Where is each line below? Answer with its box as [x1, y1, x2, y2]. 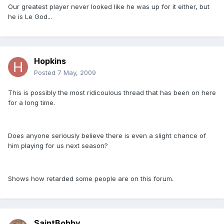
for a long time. [8, 98, 55, 107]
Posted [34, 68, 57, 77]
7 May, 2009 [57, 68, 96, 77]
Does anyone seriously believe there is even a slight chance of [8, 131, 206, 140]
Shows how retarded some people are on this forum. [8, 174, 173, 183]
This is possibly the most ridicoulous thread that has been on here [8, 88, 216, 97]
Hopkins [34, 56, 66, 66]
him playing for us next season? [8, 141, 108, 150]
